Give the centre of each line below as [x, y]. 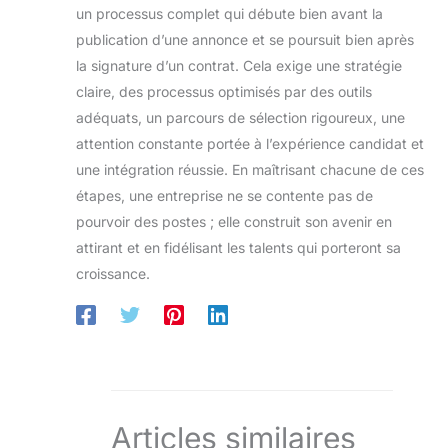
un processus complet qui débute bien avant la [229, 13]
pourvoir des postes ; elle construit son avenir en [234, 221]
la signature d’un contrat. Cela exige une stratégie [239, 65]
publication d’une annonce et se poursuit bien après [245, 39]
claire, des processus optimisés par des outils [224, 91]
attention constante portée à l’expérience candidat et [250, 143]
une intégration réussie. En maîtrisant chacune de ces [250, 169]
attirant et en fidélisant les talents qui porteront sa [238, 247]
